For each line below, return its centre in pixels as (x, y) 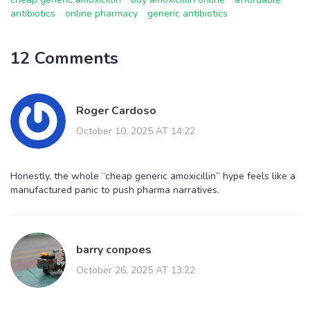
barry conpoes (114, 249)
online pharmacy (101, 13)
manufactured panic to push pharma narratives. (115, 190)
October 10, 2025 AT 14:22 (136, 131)
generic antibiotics (188, 13)
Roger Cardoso (116, 110)
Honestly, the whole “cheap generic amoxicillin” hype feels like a (153, 176)
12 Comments (64, 58)
